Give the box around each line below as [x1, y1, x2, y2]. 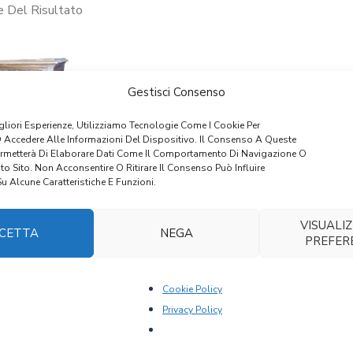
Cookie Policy [162, 282, 222, 295]
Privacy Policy [162, 303, 222, 316]
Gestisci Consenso [128, 84, 225, 100]
